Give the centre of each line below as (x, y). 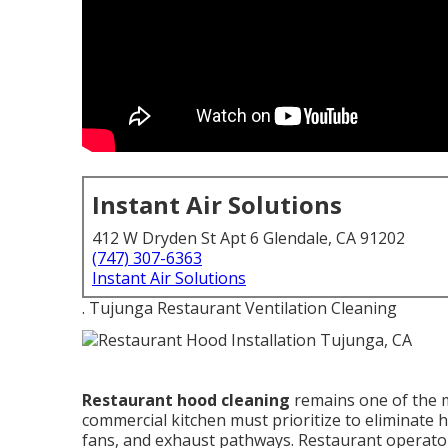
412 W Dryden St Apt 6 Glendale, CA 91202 (248, 238)
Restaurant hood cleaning (186, 399)
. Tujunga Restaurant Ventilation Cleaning (239, 308)
